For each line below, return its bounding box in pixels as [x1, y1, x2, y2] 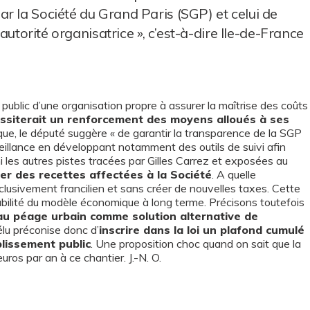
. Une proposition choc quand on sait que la [91, 237, 301, 250]
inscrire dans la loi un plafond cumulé [99, 223, 304, 237]
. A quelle [212, 167, 256, 181]
